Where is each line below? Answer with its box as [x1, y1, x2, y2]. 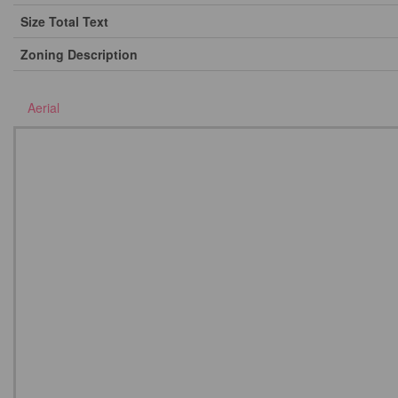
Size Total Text [20, 12, 108, 30]
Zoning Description [20, 45, 138, 63]
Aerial [28, 99, 60, 116]
